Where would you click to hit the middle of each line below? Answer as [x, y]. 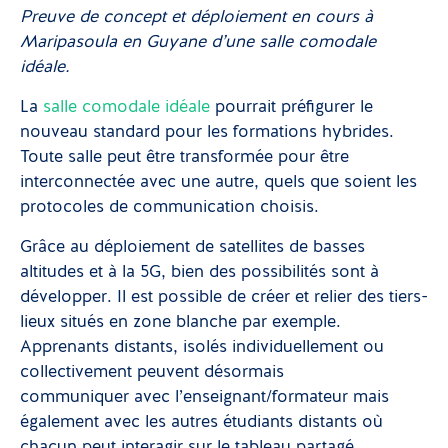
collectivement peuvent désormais [152, 372]
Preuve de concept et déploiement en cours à [196, 17]
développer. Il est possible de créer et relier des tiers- [224, 297]
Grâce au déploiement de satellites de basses [192, 247]
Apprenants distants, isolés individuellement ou [202, 347]
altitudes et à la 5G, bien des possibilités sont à [199, 272]
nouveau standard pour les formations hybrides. [207, 132]
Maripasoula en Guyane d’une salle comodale [198, 42]
